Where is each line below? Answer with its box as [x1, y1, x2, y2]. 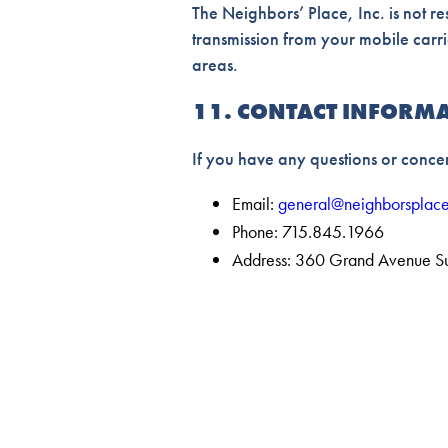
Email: [232, 192, 278, 216]
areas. [192, 52, 238, 76]
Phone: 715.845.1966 [232, 220, 384, 244]
